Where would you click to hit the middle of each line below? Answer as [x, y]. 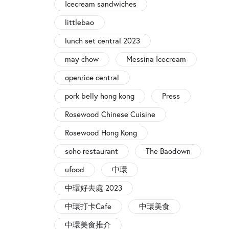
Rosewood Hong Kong [101, 133]
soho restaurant [91, 151]
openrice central [92, 78]
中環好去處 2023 [94, 188]
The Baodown [168, 151]
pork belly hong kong [100, 96]
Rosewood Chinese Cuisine [110, 114]
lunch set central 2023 [102, 41]
